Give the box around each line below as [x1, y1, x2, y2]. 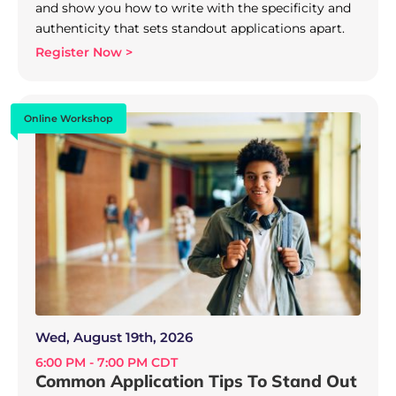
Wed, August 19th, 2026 [35, 328, 193, 346]
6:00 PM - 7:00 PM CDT [35, 354, 178, 370]
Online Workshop [24, 111, 113, 125]
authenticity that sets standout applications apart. [35, 19, 345, 36]
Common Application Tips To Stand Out [35, 369, 357, 392]
